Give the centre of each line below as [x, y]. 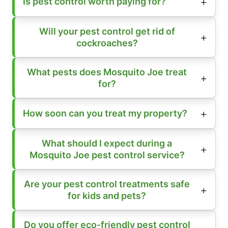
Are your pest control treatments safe [107, 184]
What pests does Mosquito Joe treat [107, 72]
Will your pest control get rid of [107, 31]
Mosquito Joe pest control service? [107, 155]
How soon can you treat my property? [105, 113]
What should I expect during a [107, 143]
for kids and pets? [107, 195]
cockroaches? [107, 43]
